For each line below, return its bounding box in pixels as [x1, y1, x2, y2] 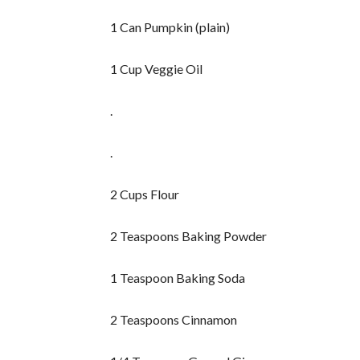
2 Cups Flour [110, 186, 180, 202]
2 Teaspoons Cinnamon [110, 312, 238, 328]
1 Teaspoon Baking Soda [110, 270, 246, 286]
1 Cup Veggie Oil [110, 61, 203, 77]
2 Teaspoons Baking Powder [110, 228, 268, 244]
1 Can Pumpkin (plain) [110, 19, 231, 35]
